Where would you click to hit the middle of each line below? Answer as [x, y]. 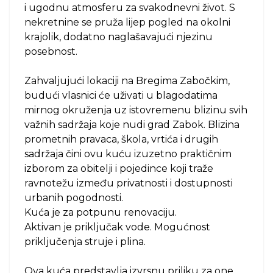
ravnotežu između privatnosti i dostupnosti [129, 183]
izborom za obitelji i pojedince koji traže [119, 168]
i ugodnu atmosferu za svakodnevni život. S [130, 8]
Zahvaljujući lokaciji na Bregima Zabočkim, [127, 81]
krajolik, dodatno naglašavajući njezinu [119, 37]
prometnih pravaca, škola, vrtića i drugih [121, 139]
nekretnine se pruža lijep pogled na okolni [127, 22]
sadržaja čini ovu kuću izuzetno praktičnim [128, 154]
